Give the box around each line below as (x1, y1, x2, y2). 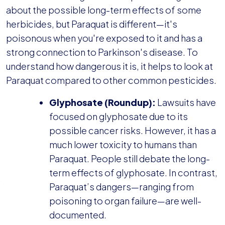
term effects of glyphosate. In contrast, (49, 167, 217, 179)
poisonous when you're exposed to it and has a (6, 32, 202, 44)
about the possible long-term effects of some (6, 4, 201, 16)
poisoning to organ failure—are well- (49, 195, 201, 207)
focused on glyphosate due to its (49, 110, 188, 123)
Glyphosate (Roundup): (49, 96, 157, 108)
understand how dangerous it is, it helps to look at (6, 60, 213, 72)
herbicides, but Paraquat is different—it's (6, 18, 177, 30)
